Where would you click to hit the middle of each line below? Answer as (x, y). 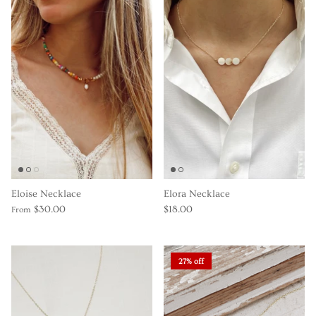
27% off (191, 261)
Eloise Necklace (46, 194)
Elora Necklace (197, 194)
